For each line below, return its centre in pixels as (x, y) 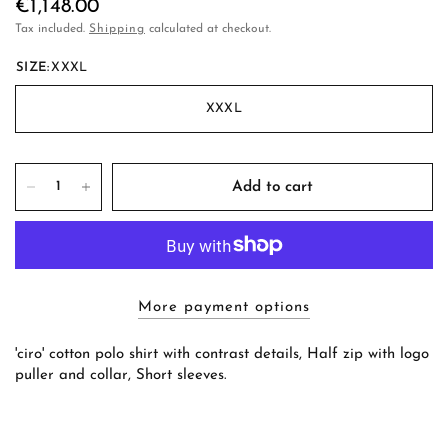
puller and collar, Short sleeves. (121, 376)
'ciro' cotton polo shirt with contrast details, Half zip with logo (222, 355)
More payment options (224, 308)
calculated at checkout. (208, 29)
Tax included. (52, 29)
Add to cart (272, 186)
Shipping (117, 29)
